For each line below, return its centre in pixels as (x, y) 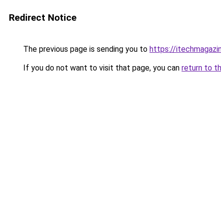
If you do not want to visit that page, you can (101, 68)
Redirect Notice (43, 18)
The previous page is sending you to (85, 49)
